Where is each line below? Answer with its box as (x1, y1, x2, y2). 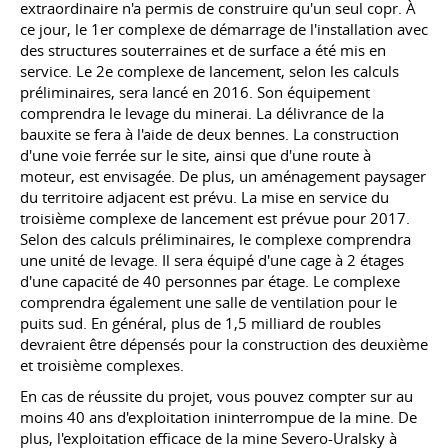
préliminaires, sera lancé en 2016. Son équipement (20, 82, 370, 102)
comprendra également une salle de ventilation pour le (20, 292, 397, 312)
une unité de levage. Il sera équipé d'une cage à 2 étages (20, 250, 404, 270)
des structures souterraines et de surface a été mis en (20, 40, 386, 60)
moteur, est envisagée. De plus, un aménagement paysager (20, 166, 426, 186)
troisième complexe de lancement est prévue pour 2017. (20, 208, 410, 228)
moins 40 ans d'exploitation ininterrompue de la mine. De (20, 407, 417, 427)
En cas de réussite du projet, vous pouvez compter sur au (20, 386, 413, 406)
